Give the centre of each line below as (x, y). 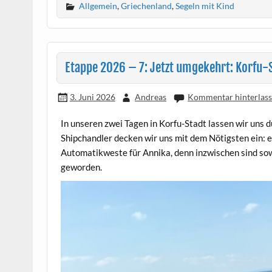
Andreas (150, 97)
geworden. (82, 167)
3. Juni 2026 (92, 97)
